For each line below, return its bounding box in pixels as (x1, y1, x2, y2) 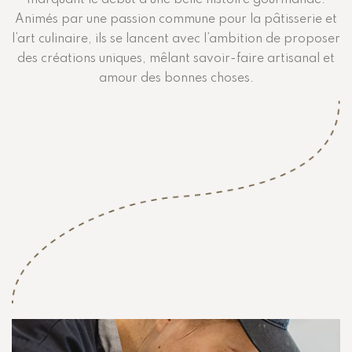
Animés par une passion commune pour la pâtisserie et (15, 13, 337, 26)
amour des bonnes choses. (98, 72, 254, 85)
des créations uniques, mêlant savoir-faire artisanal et (17, 53, 335, 65)
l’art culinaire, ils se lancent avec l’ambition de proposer (12, 33, 340, 46)
